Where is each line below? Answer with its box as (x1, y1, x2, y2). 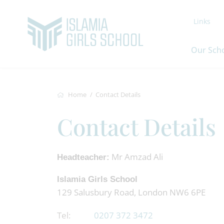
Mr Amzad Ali (109, 151, 163, 162)
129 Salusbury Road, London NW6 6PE (57, 186, 205, 198)
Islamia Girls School (57, 174, 137, 184)
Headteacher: (57, 152, 109, 162)
